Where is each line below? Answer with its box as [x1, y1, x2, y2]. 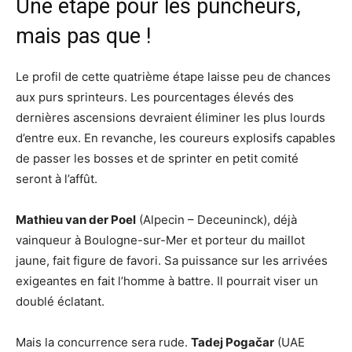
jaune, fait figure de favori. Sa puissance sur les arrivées [16, 252, 328, 268]
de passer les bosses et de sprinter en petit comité [16, 150, 299, 166]
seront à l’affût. [16, 170, 97, 186]
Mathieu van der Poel [16, 211, 136, 227]
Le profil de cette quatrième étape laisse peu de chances [16, 68, 331, 84]
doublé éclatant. [16, 293, 104, 309]
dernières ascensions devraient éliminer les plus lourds [16, 109, 325, 125]
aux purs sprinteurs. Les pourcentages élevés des [16, 89, 294, 104]
